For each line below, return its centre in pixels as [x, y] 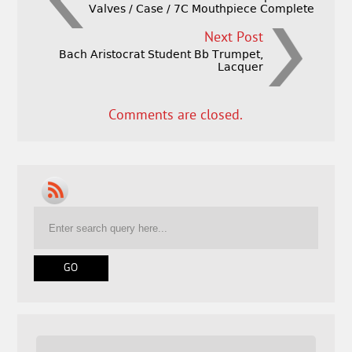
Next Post [234, 38]
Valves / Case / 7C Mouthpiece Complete [201, 9]
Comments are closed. [176, 116]
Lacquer [241, 67]
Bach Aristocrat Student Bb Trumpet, [161, 55]
